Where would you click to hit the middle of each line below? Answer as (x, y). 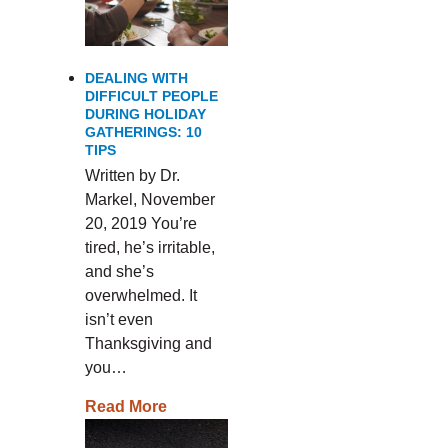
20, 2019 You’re (140, 223)
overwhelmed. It (140, 295)
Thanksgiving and (148, 343)
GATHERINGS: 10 (143, 132)
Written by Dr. (132, 175)
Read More (125, 406)
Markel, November (149, 199)
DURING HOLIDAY (145, 114)
